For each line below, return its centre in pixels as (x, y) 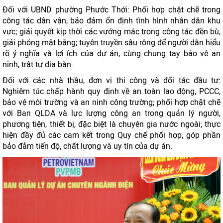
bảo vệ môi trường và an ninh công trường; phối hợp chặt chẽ (111, 102)
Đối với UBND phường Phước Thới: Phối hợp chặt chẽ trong (111, 10)
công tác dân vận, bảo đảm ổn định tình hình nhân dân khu (111, 21)
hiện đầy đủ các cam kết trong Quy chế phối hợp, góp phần (111, 135)
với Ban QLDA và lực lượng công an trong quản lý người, (111, 113)
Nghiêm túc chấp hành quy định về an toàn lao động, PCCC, (111, 91)
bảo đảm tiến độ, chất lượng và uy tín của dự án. (87, 146)
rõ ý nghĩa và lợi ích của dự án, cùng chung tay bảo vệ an (111, 54)
